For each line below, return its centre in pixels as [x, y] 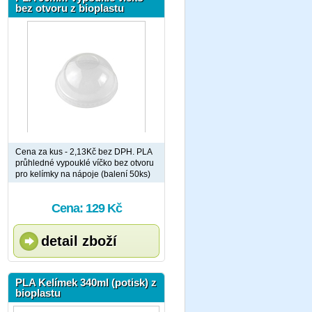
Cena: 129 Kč [86, 208]
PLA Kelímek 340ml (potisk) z [86, 282]
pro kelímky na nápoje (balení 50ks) [83, 174]
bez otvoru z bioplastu [70, 8]
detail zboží [79, 241]
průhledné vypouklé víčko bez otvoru [85, 163]
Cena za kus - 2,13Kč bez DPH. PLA [84, 152]
